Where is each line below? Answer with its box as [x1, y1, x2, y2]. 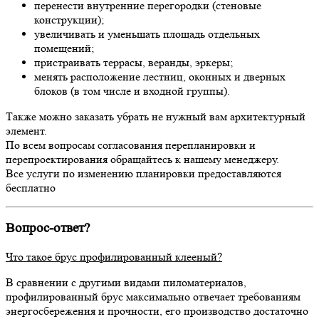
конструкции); [34, 12, 104, 26]
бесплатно [6, 180, 56, 194]
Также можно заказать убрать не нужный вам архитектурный [6, 109, 305, 123]
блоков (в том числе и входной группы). [34, 83, 230, 98]
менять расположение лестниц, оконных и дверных [34, 69, 286, 83]
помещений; [34, 41, 94, 55]
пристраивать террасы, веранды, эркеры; [34, 55, 233, 69]
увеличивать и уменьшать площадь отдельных [34, 26, 260, 41]
